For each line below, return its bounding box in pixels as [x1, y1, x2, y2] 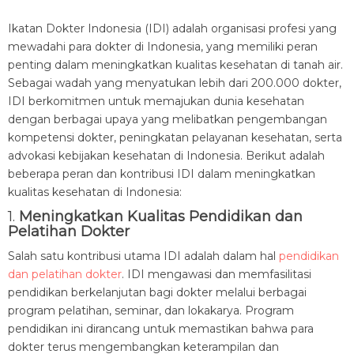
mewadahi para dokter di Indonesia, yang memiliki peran [8, 40, 318, 54]
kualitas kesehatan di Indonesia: [8, 185, 182, 199]
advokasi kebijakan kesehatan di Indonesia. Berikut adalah [8, 149, 325, 163]
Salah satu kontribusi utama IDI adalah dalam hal [8, 249, 279, 263]
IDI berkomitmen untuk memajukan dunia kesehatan [8, 94, 304, 108]
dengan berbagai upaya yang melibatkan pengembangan [8, 112, 327, 126]
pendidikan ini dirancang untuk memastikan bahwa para [8, 322, 314, 336]
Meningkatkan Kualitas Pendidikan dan [19, 208, 303, 225]
